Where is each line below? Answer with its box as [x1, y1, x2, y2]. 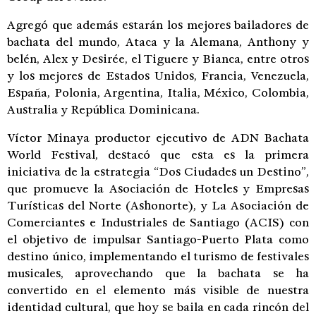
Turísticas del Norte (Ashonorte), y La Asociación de [7, 197, 309, 213]
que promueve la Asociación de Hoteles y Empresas [7, 181, 309, 196]
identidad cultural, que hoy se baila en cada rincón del [7, 299, 309, 315]
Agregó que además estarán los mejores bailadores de [7, 17, 309, 32]
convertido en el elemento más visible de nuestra [7, 282, 309, 298]
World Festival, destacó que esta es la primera [7, 147, 309, 162]
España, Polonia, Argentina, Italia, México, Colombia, [7, 85, 309, 100]
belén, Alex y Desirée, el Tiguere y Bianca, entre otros [7, 51, 309, 66]
